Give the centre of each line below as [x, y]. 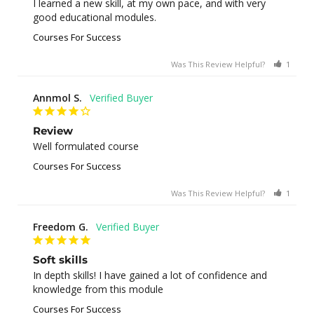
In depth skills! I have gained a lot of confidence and [150, 275]
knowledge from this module [98, 289]
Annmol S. [57, 97]
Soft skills [60, 259]
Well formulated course [86, 146]
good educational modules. [95, 17]
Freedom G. [61, 226]
